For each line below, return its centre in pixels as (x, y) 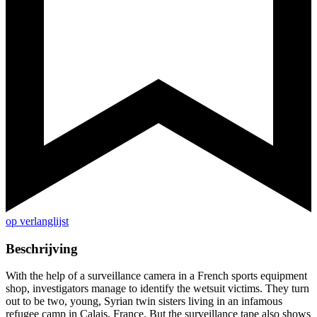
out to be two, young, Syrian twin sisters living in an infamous (144, 301)
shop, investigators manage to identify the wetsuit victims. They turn (157, 289)
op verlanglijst (37, 221)
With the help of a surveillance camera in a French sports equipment (156, 276)
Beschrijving (42, 248)
